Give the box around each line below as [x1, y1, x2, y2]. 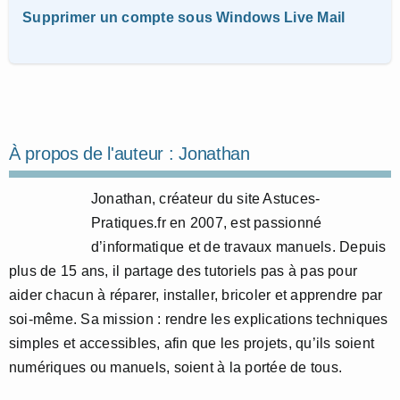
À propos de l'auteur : [9, 143, 179, 163]
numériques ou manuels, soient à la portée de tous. [9, 359, 342, 375]
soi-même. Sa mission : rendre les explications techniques [9, 311, 388, 327]
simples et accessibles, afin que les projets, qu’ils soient [9, 335, 375, 351]
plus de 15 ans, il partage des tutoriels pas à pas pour [9, 262, 358, 279]
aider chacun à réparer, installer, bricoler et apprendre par [9, 287, 383, 303]
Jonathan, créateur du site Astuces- [91, 190, 321, 206]
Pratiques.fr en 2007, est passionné [91, 214, 322, 230]
